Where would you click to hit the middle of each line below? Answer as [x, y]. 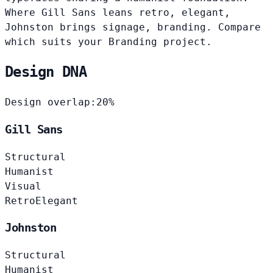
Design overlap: [51, 102]
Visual [23, 186]
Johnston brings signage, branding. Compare [133, 27]
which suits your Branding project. [108, 41]
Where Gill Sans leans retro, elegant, [118, 12]
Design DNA [46, 72]
